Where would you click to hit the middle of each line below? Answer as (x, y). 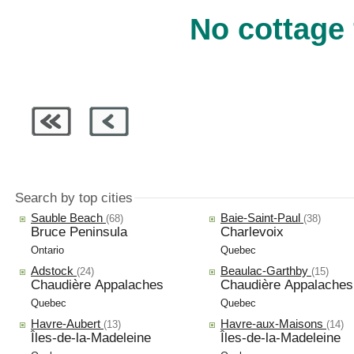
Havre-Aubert (67, 323)
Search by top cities (74, 198)
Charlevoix (252, 232)
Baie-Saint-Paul (262, 217)
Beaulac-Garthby (266, 270)
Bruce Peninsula (79, 232)
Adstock (54, 270)
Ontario (47, 250)
